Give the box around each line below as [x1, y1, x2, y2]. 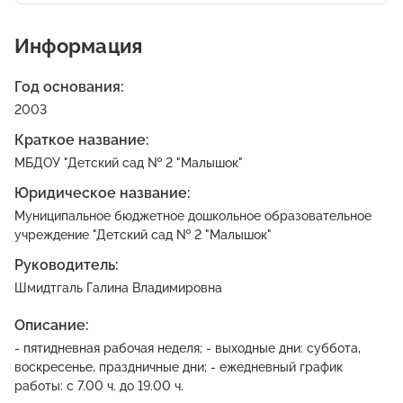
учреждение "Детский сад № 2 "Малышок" [14, 228, 272, 242]
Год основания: [14, 78, 124, 95]
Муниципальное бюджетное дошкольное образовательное [14, 209, 372, 223]
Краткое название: [14, 131, 149, 148]
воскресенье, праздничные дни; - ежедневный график [14, 360, 343, 374]
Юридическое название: [14, 184, 191, 201]
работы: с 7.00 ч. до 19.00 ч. [14, 379, 184, 393]
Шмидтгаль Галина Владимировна [14, 281, 222, 295]
